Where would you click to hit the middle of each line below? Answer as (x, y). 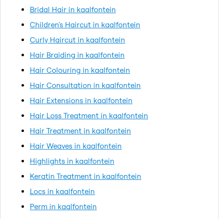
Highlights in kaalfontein (72, 161)
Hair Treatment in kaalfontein (80, 131)
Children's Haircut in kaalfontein (85, 24)
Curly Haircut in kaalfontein (77, 40)
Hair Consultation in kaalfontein (85, 85)
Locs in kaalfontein (62, 191)
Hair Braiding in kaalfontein (77, 55)
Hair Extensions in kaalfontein (81, 100)
